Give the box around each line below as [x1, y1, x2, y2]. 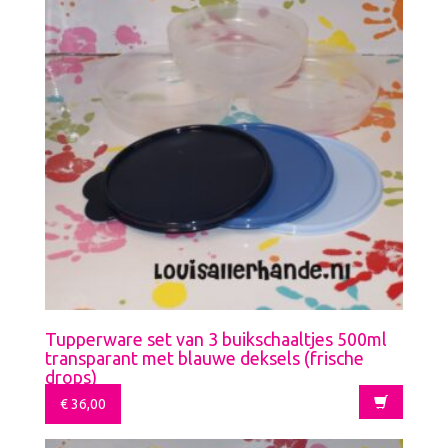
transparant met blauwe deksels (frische [45, 347, 364, 368]
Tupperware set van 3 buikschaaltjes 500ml [45, 328, 387, 349]
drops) [45, 366, 97, 387]
